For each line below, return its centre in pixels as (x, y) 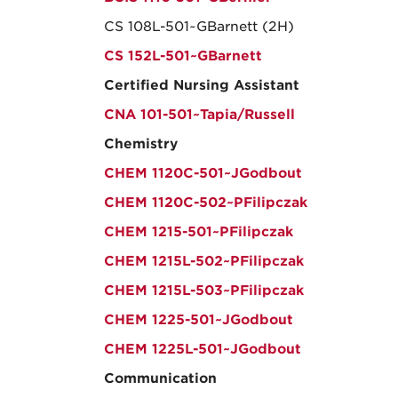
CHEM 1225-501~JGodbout (199, 320)
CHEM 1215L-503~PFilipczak (204, 291)
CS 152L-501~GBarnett (183, 56)
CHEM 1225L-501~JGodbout (203, 349)
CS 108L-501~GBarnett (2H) (199, 27)
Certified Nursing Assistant (202, 85)
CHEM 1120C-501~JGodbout (203, 173)
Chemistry (141, 144)
